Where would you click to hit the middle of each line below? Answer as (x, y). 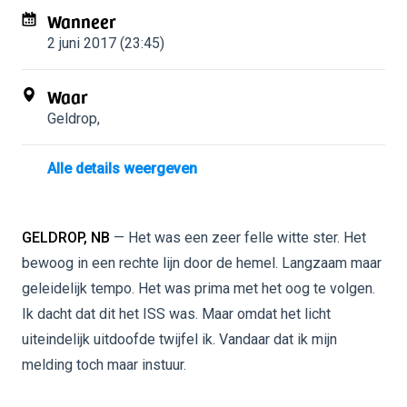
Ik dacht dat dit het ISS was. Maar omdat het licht (176, 314)
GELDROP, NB (66, 238)
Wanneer (82, 21)
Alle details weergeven (122, 169)
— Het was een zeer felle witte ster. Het (238, 238)
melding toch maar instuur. (104, 365)
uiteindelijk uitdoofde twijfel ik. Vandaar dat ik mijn (179, 339)
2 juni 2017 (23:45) (106, 43)
